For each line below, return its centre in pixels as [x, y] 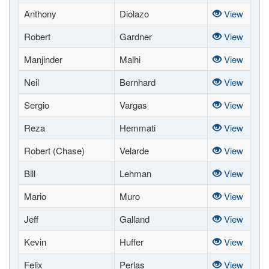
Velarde [134, 150]
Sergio [37, 105]
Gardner [136, 36]
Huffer [131, 242]
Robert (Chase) [54, 150]
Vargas [133, 105]
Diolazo [134, 14]
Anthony [40, 14]
